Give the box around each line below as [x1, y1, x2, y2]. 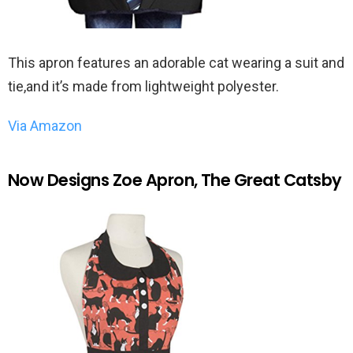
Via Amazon [8, 117, 82, 134]
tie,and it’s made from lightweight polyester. [8, 77, 279, 95]
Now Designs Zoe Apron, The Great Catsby [8, 168, 342, 191]
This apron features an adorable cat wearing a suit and [8, 54, 344, 71]
